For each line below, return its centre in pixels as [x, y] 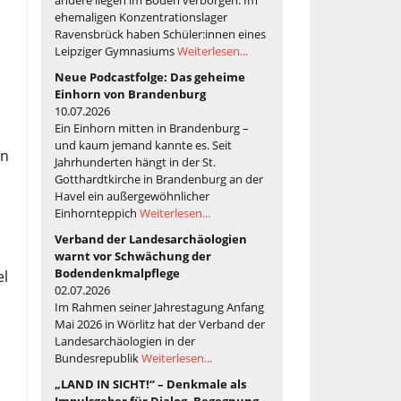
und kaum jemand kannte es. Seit [143, 145]
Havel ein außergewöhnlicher [132, 196]
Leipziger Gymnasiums [116, 51]
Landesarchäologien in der [125, 341]
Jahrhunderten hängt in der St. [135, 162]
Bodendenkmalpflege [117, 273]
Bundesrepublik [98, 358]
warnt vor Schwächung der [133, 256]
